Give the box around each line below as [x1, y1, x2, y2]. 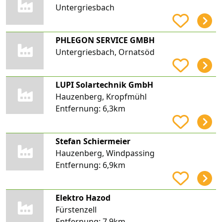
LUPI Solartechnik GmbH [55, 79, 153, 90]
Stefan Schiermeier [55, 135, 130, 147]
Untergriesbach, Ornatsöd [55, 46, 155, 57]
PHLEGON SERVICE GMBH [55, 34, 155, 46]
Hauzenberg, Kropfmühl [55, 91, 147, 102]
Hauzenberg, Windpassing [55, 147, 155, 159]
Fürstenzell [55, 204, 97, 215]
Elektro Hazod [55, 192, 111, 203]
